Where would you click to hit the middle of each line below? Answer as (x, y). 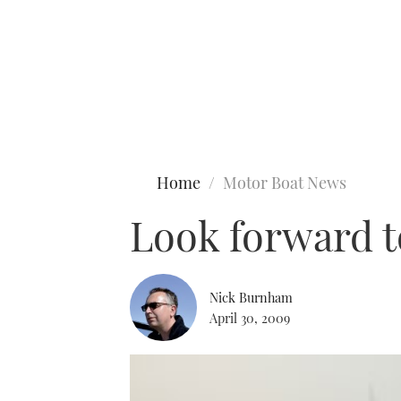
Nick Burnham (251, 297)
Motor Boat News (285, 183)
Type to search (52, 88)
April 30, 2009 (250, 317)
